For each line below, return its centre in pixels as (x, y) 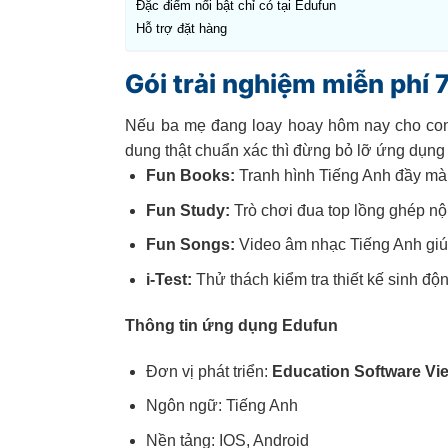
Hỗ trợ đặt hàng (182, 29)
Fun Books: (191, 176)
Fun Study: (188, 210)
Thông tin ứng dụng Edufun (232, 325)
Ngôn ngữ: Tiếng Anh (222, 406)
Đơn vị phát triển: (209, 371)
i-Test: (169, 280)
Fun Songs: (191, 245)
